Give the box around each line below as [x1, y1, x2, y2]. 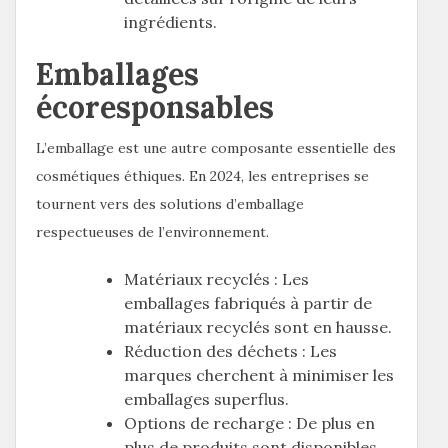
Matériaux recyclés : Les [124, 268, 309, 289]
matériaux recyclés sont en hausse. [124, 316, 392, 337]
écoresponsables [36, 87, 274, 126]
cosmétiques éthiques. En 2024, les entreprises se [36, 166, 369, 185]
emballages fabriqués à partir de [124, 292, 372, 313]
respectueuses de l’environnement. [36, 222, 269, 241]
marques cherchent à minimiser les [124, 364, 394, 385]
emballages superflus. [124, 388, 289, 409]
